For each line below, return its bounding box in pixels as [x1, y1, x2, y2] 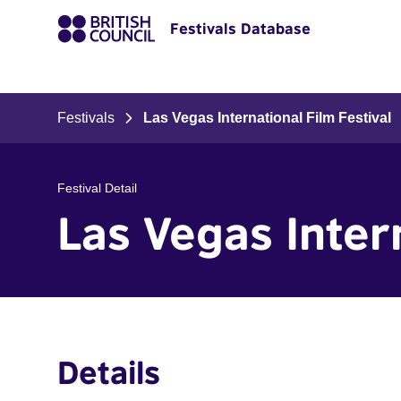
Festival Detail [57, 181, 137, 195]
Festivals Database [170, 20, 311, 38]
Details [57, 353, 160, 391]
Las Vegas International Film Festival [143, 110, 391, 125]
